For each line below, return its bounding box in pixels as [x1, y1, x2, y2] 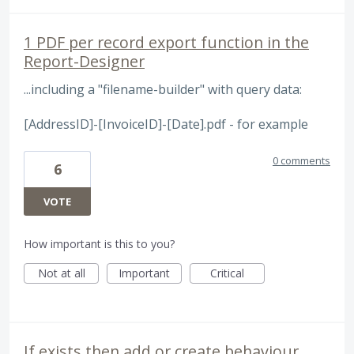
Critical [210, 265, 244, 281]
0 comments [273, 153, 330, 168]
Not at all [37, 265, 85, 281]
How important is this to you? [24, 235, 175, 251]
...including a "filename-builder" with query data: [24, 80, 302, 98]
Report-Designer [24, 50, 145, 72]
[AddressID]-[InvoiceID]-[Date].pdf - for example [24, 115, 308, 134]
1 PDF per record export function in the [24, 31, 309, 53]
